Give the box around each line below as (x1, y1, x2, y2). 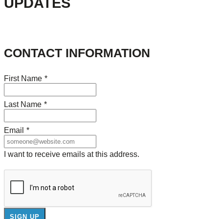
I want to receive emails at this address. (4, 150, 139, 159)
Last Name (4, 100, 42, 109)
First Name (4, 74, 42, 83)
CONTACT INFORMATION (4, 46, 150, 60)
